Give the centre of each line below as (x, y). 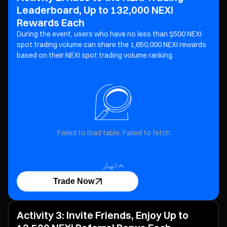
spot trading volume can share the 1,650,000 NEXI (97, 45)
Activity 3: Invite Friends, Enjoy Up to (103, 215)
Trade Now (73, 181)
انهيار (109, 166)
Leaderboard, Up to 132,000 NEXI (95, 10)
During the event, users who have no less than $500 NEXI (109, 34)
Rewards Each (51, 23)
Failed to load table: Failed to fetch (113, 133)
